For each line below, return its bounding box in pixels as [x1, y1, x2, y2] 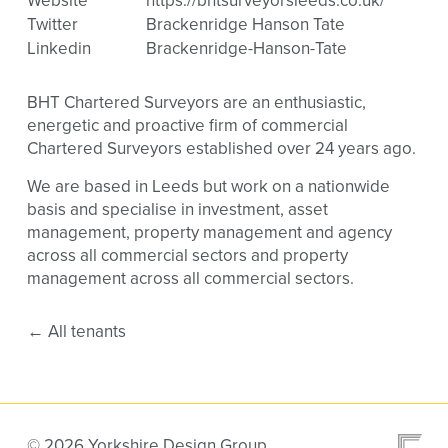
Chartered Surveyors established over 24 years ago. [26, 137, 416, 159]
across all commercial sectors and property [26, 244, 348, 266]
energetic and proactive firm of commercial [26, 114, 348, 136]
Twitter [26, 13, 78, 35]
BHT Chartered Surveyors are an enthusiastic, [26, 91, 366, 113]
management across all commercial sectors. [26, 267, 354, 289]
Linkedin [26, 37, 91, 59]
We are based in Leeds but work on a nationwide [26, 175, 390, 197]
